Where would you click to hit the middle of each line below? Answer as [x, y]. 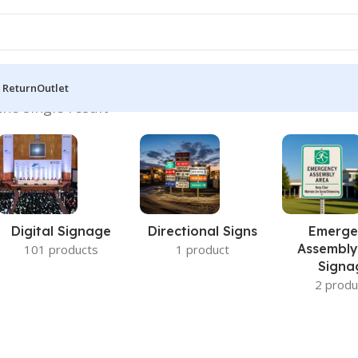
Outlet [53, 88]
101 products [61, 249]
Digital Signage [61, 231]
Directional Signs [203, 231]
